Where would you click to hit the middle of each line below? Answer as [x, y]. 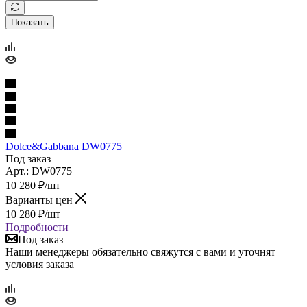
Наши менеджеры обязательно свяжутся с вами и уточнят [140, 251]
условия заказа [40, 264]
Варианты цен [40, 199]
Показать [30, 22]
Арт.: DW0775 [39, 171]
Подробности [37, 227]
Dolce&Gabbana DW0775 [64, 146]
